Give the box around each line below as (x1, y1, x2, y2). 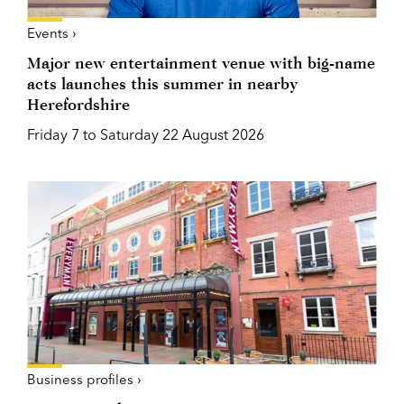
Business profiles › (27, 370, 142, 388)
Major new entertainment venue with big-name (27, 52, 375, 72)
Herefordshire (27, 94, 130, 114)
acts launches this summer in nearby (27, 73, 298, 93)
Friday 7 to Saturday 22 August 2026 (27, 124, 264, 143)
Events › (27, 23, 77, 41)
